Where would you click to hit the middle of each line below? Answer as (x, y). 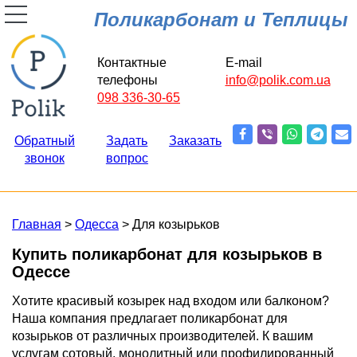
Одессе (41, 272)
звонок (44, 158)
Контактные (132, 63)
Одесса (97, 224)
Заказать (195, 141)
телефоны (127, 80)
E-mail (243, 63)
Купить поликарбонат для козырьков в (167, 254)
